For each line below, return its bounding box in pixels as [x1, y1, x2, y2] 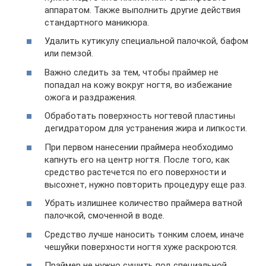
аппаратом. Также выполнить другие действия [45, 4, 240, 15]
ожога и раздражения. [45, 91, 137, 103]
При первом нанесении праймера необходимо [45, 141, 233, 153]
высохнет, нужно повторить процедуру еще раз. [45, 179, 246, 190]
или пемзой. [45, 48, 93, 59]
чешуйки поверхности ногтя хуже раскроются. [45, 241, 237, 252]
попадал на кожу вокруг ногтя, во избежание [45, 79, 232, 90]
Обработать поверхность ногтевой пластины [45, 110, 235, 122]
